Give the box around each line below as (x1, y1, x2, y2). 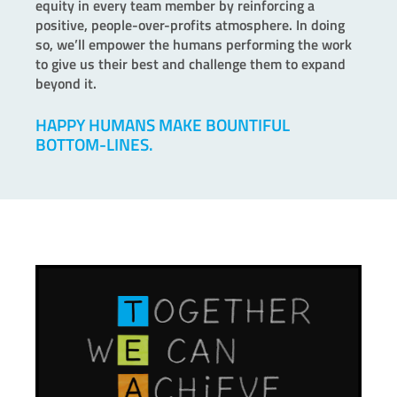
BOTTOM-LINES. (35, 131, 153, 157)
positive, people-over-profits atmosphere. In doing (35, 13, 345, 35)
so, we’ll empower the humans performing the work (35, 33, 352, 55)
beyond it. (35, 72, 97, 94)
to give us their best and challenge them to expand (35, 52, 346, 74)
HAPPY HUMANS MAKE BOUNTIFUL (35, 112, 290, 137)
